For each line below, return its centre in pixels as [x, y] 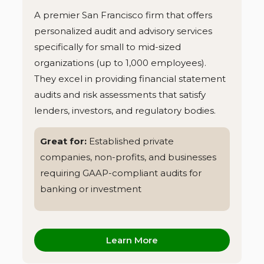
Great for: [65, 141]
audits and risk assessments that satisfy [120, 95]
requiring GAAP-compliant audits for [121, 173]
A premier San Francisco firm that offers [123, 15]
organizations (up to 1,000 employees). [120, 63]
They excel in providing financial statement [130, 79]
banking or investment [91, 189]
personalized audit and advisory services [123, 31]
